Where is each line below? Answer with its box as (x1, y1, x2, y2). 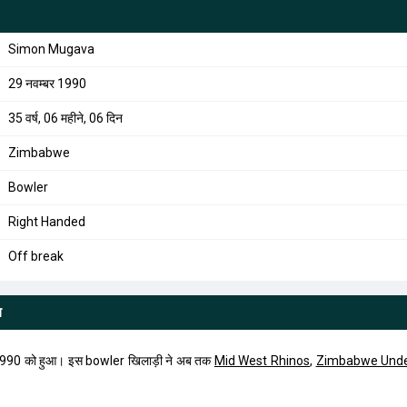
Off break (7, 249, 64, 263)
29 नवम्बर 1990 (7, 76, 86, 91)
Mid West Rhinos (213, 353, 310, 368)
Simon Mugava (7, 42, 94, 56)
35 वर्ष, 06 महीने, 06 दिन (7, 111, 123, 125)
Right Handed (7, 214, 85, 229)
